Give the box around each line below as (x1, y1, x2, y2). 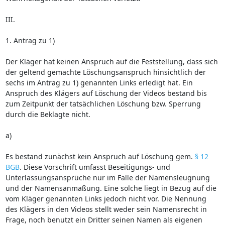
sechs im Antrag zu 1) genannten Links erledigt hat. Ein (5, 77, 193, 87)
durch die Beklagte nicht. (5, 109, 90, 119)
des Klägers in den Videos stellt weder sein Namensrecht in (5, 204, 207, 214)
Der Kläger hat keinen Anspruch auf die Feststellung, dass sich (5, 56, 218, 66)
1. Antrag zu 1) (5, 35, 55, 45)
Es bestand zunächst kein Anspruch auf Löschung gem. (5, 151, 195, 161)
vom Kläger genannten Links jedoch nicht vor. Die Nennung (5, 193, 206, 203)
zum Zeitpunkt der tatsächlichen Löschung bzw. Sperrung (5, 98, 201, 108)
